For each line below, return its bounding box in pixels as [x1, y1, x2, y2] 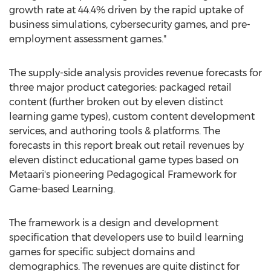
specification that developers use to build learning [9, 232, 244, 243]
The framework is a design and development [9, 217, 218, 229]
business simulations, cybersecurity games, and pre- [9, 19, 250, 30]
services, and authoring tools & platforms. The [9, 125, 220, 137]
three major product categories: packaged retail [9, 82, 232, 93]
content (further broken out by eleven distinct [9, 96, 223, 108]
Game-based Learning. [9, 183, 115, 195]
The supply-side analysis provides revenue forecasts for [9, 67, 262, 79]
